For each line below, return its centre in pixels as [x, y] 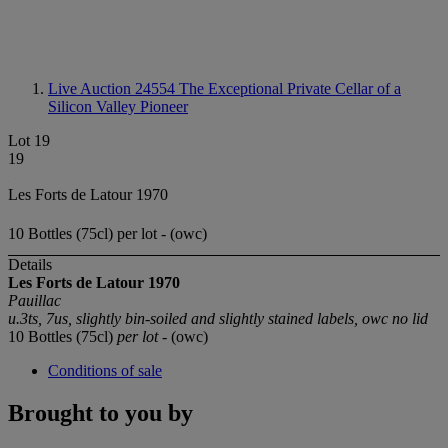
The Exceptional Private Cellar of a [290, 88]
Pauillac [34, 301]
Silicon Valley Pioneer [118, 106]
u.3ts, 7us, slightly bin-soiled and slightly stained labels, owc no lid [218, 319]
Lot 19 [29, 140]
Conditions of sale [105, 371]
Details [30, 265]
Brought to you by [100, 413]
